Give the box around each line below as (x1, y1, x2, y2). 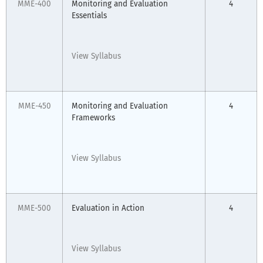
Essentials (72, 11, 107, 21)
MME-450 (18, 101, 51, 112)
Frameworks (72, 113, 115, 123)
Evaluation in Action (72, 203, 144, 214)
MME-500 (18, 203, 51, 214)
